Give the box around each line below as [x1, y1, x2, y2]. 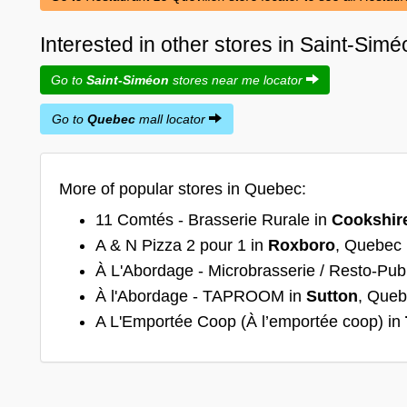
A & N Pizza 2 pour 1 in [95, 235, 268, 254]
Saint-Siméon [86, 72, 169, 87]
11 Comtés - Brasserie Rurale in [95, 210, 332, 229]
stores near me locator [169, 72, 306, 87]
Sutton [306, 286, 358, 305]
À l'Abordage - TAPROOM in [95, 286, 306, 305]
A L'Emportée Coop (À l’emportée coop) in [95, 312, 405, 331]
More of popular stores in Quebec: [59, 179, 306, 198]
